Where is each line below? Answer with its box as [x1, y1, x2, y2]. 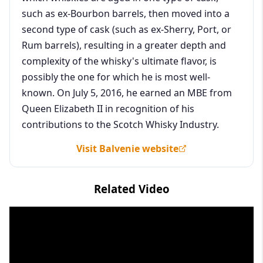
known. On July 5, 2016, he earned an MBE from [22, 86, 232, 99]
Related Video [93, 181, 170, 196]
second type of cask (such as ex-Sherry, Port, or [22, 22, 231, 36]
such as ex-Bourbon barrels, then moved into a [22, 6, 230, 20]
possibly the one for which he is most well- [22, 70, 210, 83]
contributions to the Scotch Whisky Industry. [22, 117, 219, 131]
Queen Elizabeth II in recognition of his [22, 102, 194, 115]
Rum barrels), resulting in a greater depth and [22, 38, 226, 52]
